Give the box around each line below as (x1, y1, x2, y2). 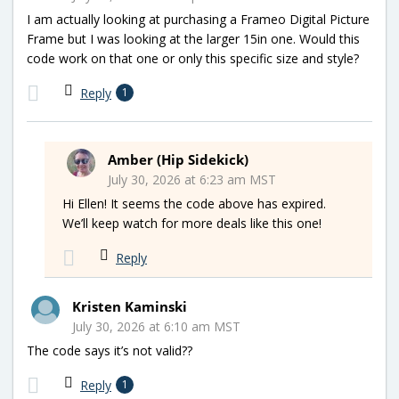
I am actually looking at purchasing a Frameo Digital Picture (27, 10, 370, 28)
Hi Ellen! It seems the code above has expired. (62, 194, 326, 212)
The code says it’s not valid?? (27, 341, 192, 359)
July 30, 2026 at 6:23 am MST (108, 170, 276, 188)
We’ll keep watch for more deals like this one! (62, 214, 322, 232)
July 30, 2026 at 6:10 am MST (72, 317, 240, 335)
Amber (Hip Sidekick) (108, 150, 248, 168)
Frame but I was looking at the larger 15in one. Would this (27, 29, 360, 47)
